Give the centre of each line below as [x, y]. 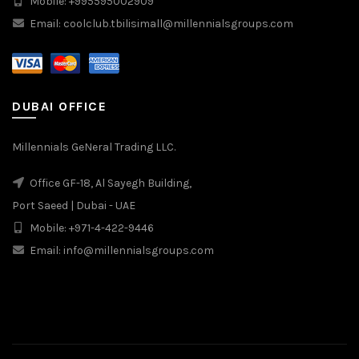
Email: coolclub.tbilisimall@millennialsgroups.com [160, 24]
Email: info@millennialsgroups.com [121, 250]
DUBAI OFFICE [59, 106]
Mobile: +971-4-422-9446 [91, 228]
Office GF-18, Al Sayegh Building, [109, 183]
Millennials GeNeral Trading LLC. [94, 147]
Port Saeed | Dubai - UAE [74, 206]
